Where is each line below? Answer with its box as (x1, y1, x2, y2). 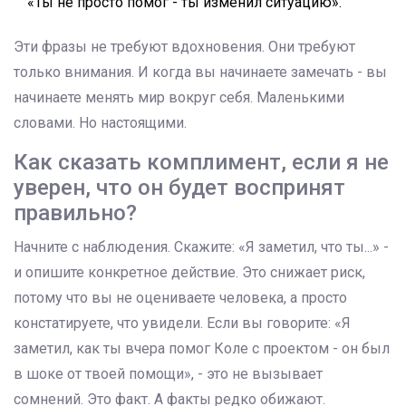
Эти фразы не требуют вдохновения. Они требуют (14, 38, 355, 56)
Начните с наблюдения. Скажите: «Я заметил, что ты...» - (14, 238, 389, 256)
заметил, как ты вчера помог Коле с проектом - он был (14, 340, 390, 358)
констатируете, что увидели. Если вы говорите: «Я (14, 314, 351, 333)
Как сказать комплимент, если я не (14, 150, 389, 176)
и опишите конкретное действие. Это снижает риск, (14, 264, 365, 282)
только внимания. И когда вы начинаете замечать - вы (14, 63, 387, 82)
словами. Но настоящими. (14, 114, 187, 132)
